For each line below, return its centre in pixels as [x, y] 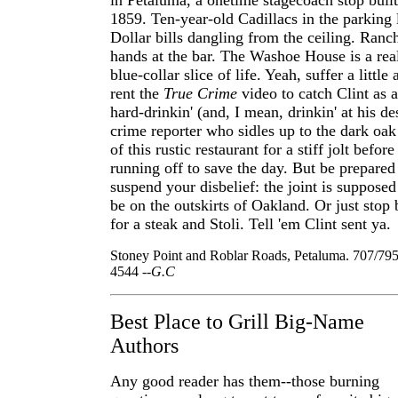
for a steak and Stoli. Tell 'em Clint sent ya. [251, 224]
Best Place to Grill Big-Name [237, 322]
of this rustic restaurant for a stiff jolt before [252, 149]
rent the [137, 93]
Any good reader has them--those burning [245, 381]
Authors [144, 346]
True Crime [200, 93]
